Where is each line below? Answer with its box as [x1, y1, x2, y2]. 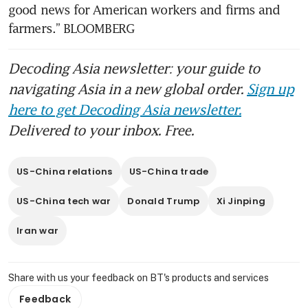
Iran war [16, 223, 59, 237]
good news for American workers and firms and [8, 1, 280, 17]
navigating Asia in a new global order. [8, 80, 247, 97]
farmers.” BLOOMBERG [8, 20, 134, 36]
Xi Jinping [216, 194, 266, 208]
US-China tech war [16, 194, 111, 208]
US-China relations [16, 164, 113, 178]
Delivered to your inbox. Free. [8, 121, 194, 138]
